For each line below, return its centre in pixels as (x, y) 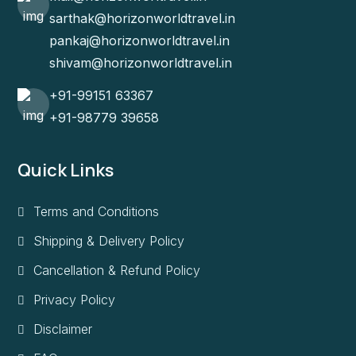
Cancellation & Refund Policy (117, 270)
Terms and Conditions (96, 211)
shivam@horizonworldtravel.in (141, 62)
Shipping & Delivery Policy (109, 240)
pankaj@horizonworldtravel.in (139, 40)
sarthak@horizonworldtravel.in (142, 18)
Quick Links (66, 170)
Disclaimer (63, 329)
